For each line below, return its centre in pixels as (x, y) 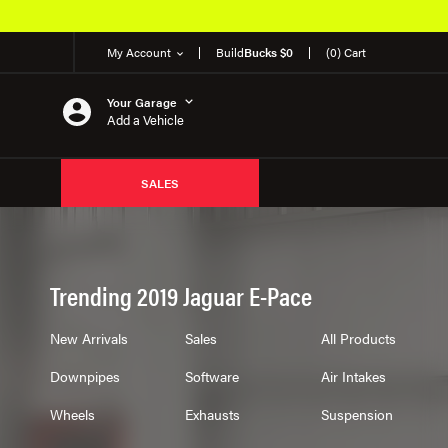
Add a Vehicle (145, 119)
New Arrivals (88, 338)
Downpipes (84, 376)
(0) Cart (346, 52)
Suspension (356, 414)
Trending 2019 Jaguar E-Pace (180, 295)
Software (212, 376)
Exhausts (213, 414)
